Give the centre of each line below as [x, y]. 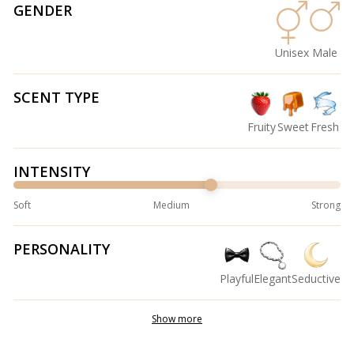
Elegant [273, 279]
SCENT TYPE [56, 98]
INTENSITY [52, 172]
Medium [171, 205]
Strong [326, 205]
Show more [177, 319]
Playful [237, 279]
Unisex [292, 53]
